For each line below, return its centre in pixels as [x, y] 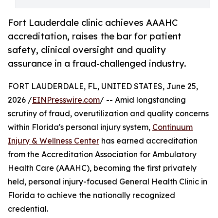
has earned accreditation [148, 141]
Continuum [173, 127]
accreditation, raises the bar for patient [95, 36]
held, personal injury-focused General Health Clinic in [108, 182]
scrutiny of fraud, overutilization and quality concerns [108, 114]
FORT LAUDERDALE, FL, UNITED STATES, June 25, [103, 86]
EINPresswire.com [66, 100]
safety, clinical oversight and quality [87, 50]
